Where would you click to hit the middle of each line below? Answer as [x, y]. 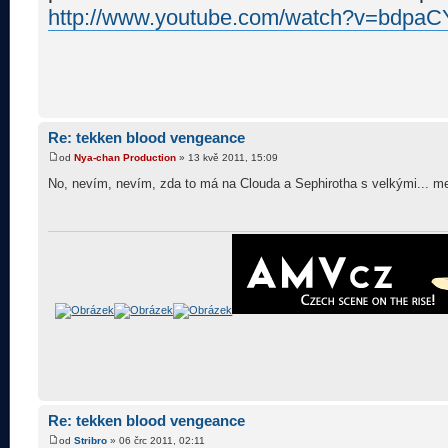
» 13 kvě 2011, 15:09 [227, 157]
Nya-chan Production [125, 157]
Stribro [90, 440]
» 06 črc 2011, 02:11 [156, 440]
